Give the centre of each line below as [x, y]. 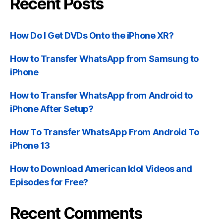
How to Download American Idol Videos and [101, 169]
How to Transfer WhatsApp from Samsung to [104, 59]
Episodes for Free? [49, 182]
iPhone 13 [30, 146]
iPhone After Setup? [52, 109]
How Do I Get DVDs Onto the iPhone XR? [92, 36]
